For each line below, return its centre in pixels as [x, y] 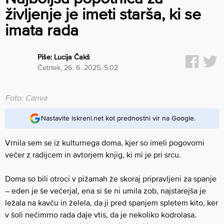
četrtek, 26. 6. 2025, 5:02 [80, 68]
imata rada [42, 30]
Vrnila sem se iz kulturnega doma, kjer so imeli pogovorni [105, 142]
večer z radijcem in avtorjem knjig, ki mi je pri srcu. [93, 154]
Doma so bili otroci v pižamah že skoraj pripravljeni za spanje [111, 178]
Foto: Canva [26, 97]
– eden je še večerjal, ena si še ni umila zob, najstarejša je [105, 190]
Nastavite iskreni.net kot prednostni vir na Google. [118, 118]
